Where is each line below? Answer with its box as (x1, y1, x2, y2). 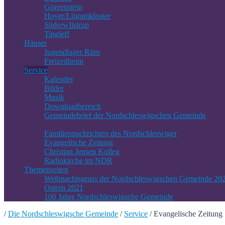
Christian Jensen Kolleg (44, 147, 120, 156)
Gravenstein (44, 3, 82, 11)
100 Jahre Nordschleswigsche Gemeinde (44, 192, 173, 201)
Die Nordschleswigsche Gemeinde (8, 209, 118, 218)
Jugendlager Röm (44, 48, 100, 56)
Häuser (24, 39, 47, 47)
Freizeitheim (44, 57, 83, 65)
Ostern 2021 (44, 183, 83, 192)
